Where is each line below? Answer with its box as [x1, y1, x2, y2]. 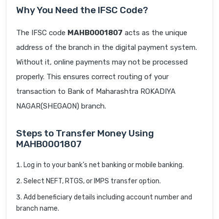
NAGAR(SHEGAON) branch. [16, 102, 106, 111]
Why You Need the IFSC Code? [16, 4, 148, 16]
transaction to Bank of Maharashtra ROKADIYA [16, 87, 175, 96]
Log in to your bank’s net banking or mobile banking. [23, 161, 184, 170]
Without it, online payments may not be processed [16, 58, 188, 67]
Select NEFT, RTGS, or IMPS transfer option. [23, 177, 161, 186]
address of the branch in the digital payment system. [16, 43, 197, 52]
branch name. [16, 204, 59, 213]
